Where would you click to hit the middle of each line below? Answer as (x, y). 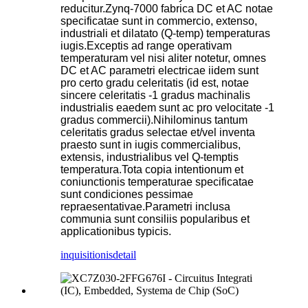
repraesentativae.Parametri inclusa (145, 206)
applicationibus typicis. (116, 231)
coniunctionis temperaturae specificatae (157, 181)
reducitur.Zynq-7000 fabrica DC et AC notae (167, 8)
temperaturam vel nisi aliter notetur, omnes (163, 58)
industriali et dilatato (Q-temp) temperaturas (165, 33)
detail (124, 254)
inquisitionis (87, 254)
